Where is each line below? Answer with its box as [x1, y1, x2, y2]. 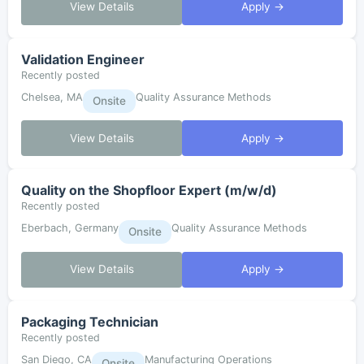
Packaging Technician [21, 313, 158, 330]
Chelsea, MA [21, 90, 83, 103]
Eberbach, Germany [21, 222, 119, 235]
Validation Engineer [21, 50, 145, 67]
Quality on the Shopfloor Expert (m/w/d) [21, 182, 277, 199]
